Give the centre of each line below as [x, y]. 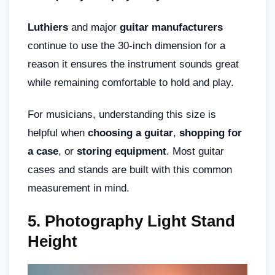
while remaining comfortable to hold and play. [131, 82]
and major [94, 27]
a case [43, 151]
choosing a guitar [130, 133]
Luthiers [48, 27]
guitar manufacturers [171, 27]
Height [52, 241]
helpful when [58, 133]
